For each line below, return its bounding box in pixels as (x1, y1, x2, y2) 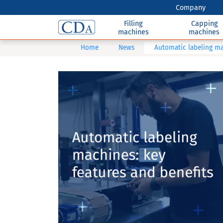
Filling (124, 19, 143, 28)
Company (176, 3, 206, 12)
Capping (191, 19, 218, 28)
